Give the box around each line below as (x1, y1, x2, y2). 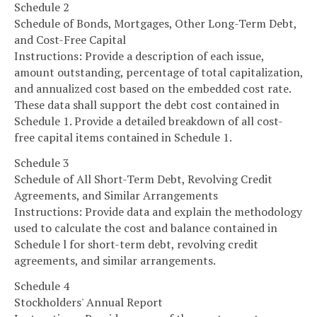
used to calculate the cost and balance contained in (14, 219, 277, 236)
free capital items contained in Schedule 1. (14, 129, 232, 146)
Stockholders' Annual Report (14, 294, 163, 310)
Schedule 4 (14, 277, 69, 294)
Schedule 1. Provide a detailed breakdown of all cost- (14, 113, 283, 129)
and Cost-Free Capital (14, 32, 126, 48)
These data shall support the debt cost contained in (14, 97, 279, 113)
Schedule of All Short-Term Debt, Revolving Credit (14, 171, 272, 187)
